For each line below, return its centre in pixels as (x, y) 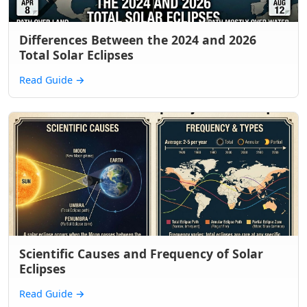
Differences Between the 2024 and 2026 (138, 40)
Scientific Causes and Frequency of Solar (141, 254)
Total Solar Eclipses (76, 55)
